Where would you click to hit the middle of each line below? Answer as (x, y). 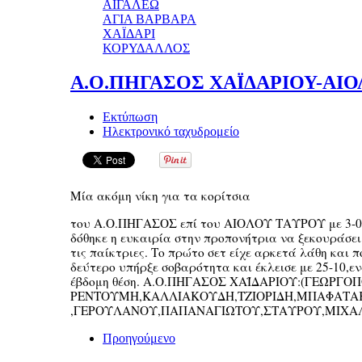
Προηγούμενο (139, 338)
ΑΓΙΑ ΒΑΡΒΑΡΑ (149, 19)
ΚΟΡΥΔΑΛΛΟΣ (146, 48)
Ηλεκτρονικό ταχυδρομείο (171, 131)
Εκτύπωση (130, 116)
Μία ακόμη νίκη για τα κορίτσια (160, 195)
